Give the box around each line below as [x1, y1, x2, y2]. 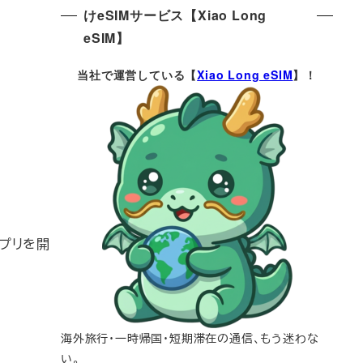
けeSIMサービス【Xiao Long [83, 6, 267, 25]
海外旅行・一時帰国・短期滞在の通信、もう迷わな [61, 330, 319, 347]
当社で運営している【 [77, 66, 198, 83]
